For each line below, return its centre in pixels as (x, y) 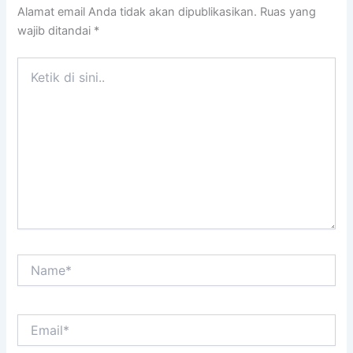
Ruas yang (288, 12)
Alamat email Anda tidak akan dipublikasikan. (137, 12)
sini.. (29, 96)
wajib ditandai (56, 31)
